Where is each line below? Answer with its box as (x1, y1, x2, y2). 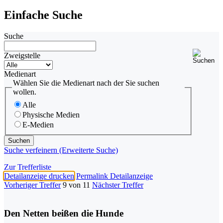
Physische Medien (22, 110, 80, 119)
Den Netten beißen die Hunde (4, 208, 123, 219)
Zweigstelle (4, 51, 40, 60)
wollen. (13, 88, 36, 97)
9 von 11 (63, 180, 90, 189)
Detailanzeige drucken (4, 171, 74, 180)
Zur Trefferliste (4, 162, 51, 171)
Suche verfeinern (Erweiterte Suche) (4, 145, 118, 154)
